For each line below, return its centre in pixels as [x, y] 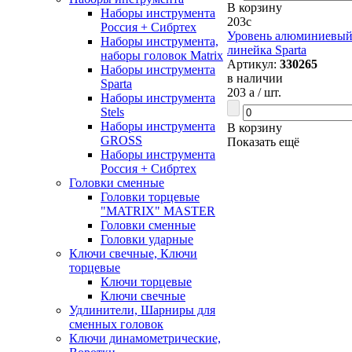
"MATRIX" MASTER [158, 211]
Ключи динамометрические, [145, 338]
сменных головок [116, 324]
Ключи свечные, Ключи [133, 253]
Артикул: [253, 64]
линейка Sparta [267, 50]
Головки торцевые [150, 197]
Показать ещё [263, 142]
